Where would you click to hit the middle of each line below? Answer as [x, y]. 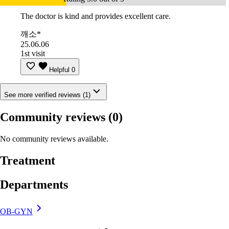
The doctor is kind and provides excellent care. [96, 16]
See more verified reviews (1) [47, 95]
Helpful [59, 70]
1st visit [33, 54]
